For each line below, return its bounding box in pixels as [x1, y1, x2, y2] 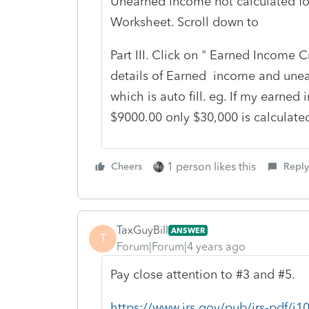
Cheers [111, 160, 142, 172]
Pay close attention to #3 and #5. [110, 266, 295, 282]
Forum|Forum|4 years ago [117, 239, 246, 253]
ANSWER [171, 225, 205, 235]
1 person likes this [167, 159, 256, 173]
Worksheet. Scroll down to [110, 14, 259, 30]
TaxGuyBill [117, 223, 168, 237]
